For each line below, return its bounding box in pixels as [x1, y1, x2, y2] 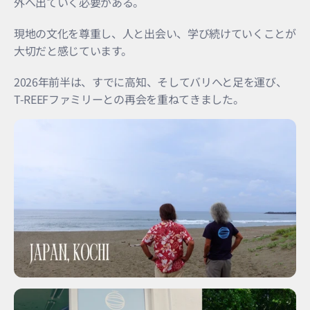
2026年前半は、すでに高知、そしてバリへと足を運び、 [14, 73, 287, 90]
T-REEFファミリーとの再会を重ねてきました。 [14, 90, 244, 107]
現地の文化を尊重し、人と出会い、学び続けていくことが [14, 24, 296, 42]
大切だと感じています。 [14, 42, 132, 59]
